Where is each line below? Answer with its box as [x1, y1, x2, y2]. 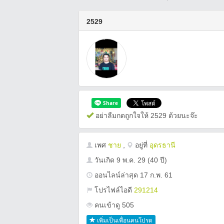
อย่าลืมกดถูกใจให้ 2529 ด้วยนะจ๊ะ [93, 111, 198, 119]
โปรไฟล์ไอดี [92, 186, 134, 194]
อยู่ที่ [133, 141, 149, 149]
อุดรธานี [149, 141, 175, 149]
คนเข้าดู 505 [92, 201, 134, 209]
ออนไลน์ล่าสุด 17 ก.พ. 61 [92, 171, 172, 179]
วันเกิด [92, 156, 116, 164]
